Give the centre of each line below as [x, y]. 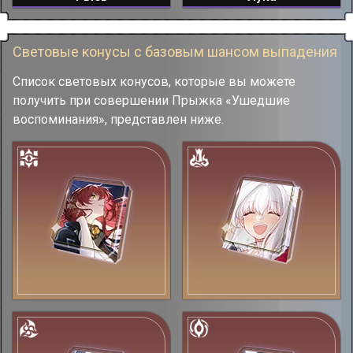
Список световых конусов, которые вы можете [154, 81]
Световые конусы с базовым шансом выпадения [175, 51]
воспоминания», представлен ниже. [118, 119]
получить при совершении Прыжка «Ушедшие [151, 100]
